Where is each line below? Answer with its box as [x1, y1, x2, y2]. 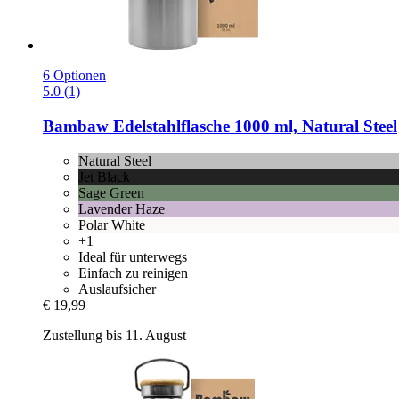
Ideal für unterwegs [78, 248, 187, 265]
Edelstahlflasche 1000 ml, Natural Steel [109, 117, 397, 136]
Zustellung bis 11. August [43, 327, 186, 343]
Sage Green [78, 184, 144, 200]
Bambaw [43, 117, 109, 136]
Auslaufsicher [78, 281, 156, 297]
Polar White [78, 216, 145, 232]
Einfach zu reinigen [78, 265, 188, 281]
